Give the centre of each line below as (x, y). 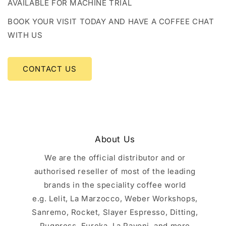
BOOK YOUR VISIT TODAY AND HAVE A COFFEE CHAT (111, 21)
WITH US (25, 35)
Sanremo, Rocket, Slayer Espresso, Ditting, (115, 212)
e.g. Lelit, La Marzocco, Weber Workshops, (115, 199)
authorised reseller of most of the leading (115, 171)
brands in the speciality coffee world (115, 185)
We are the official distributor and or (115, 158)
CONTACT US (50, 69)
